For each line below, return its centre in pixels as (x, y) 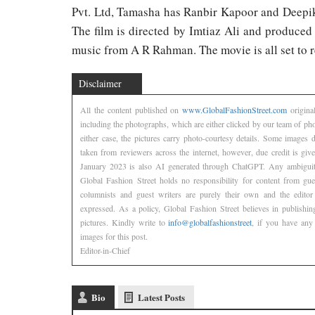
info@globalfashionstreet (210, 223)
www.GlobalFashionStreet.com (235, 110)
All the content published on (131, 110)
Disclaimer (100, 84)
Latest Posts (161, 297)
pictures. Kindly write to (124, 223)
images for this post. (114, 237)
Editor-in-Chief (105, 251)
